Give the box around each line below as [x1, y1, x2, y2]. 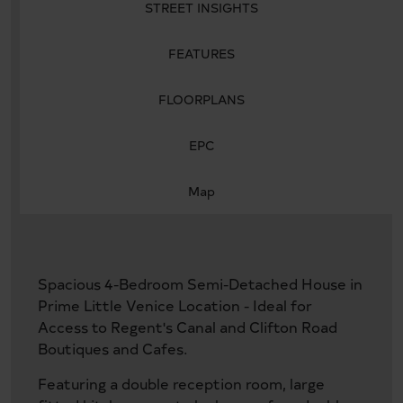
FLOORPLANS [158, 90, 245, 108]
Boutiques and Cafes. [38, 337, 188, 358]
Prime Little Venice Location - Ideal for [38, 294, 312, 315]
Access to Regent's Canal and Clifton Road [38, 316, 337, 336]
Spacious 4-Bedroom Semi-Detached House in [38, 273, 363, 293]
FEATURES [168, 44, 235, 62]
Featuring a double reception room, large [38, 372, 325, 393]
